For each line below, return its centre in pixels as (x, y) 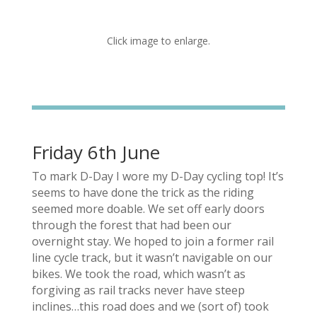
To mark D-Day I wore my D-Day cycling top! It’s (157, 176)
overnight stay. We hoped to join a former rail (152, 241)
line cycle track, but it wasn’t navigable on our (152, 257)
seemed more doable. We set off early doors (148, 208)
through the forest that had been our (131, 225)
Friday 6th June (96, 152)
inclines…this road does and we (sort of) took (150, 306)
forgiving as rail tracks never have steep (138, 290)
